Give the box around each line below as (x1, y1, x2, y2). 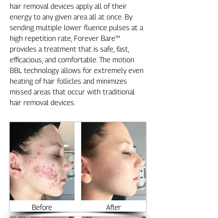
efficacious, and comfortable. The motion (10, 55, 134, 64)
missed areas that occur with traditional (10, 87, 135, 96)
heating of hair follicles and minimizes (10, 76, 127, 85)
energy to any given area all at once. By (10, 12, 132, 21)
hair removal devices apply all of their (10, 1, 127, 10)
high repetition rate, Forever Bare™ (10, 34, 120, 42)
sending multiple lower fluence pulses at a (10, 23, 143, 32)
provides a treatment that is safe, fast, (10, 44, 129, 53)
